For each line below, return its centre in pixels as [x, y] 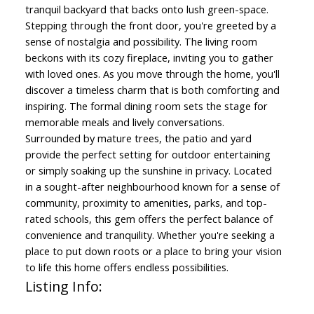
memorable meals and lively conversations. [124, 122]
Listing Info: [63, 287]
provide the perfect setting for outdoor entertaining [148, 155]
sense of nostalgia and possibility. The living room [141, 42]
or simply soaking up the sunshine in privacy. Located [148, 171]
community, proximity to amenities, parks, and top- [146, 203]
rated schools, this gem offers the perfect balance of [149, 219]
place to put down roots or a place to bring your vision [153, 251]
